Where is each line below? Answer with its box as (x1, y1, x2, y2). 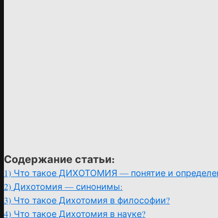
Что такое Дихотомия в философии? (14, 194, 170, 206)
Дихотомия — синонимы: (14, 181, 123, 192)
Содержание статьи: (4, 151, 115, 166)
